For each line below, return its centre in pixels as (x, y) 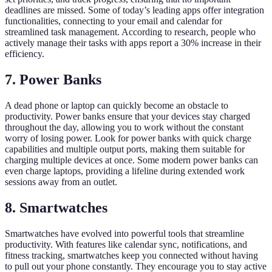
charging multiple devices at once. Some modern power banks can (131, 160)
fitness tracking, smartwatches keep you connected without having (131, 255)
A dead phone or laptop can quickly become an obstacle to (117, 105)
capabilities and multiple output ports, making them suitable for (125, 149)
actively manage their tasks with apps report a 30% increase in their (133, 42)
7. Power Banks (53, 79)
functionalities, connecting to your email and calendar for (114, 21)
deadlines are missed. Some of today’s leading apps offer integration (134, 10)
